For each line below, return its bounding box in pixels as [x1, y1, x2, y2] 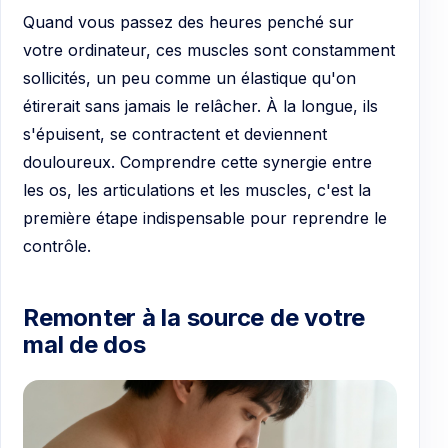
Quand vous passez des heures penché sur [23, 12, 354, 33]
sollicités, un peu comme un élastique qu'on [23, 68, 356, 89]
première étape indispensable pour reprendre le [23, 208, 387, 229]
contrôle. [23, 236, 91, 257]
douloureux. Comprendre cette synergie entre [23, 152, 372, 173]
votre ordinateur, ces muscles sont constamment [23, 40, 395, 61]
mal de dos [23, 329, 146, 359]
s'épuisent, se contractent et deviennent [23, 124, 327, 145]
